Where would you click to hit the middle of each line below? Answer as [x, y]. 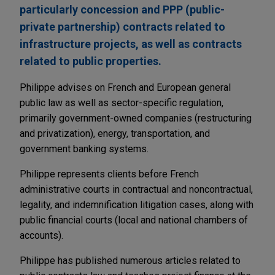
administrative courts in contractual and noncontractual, [136, 190]
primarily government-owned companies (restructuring [136, 118]
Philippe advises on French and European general [125, 88]
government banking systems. [84, 149]
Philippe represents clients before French [109, 174]
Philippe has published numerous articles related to [130, 261]
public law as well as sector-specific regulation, [122, 103]
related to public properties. [91, 61]
